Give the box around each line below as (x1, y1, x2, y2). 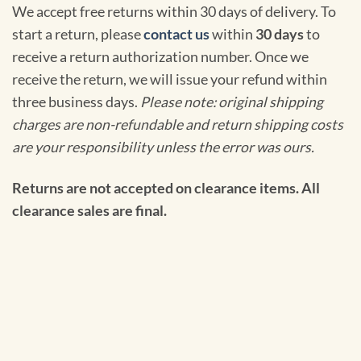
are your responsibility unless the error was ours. (12, 138, 314, 156)
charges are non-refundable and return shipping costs (12, 115, 343, 133)
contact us (143, 25, 210, 43)
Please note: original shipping (140, 93, 323, 110)
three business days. (12, 93, 140, 110)
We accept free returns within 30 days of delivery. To (12, 2, 336, 20)
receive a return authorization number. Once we (12, 48, 309, 65)
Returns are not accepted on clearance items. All (12, 179, 320, 197)
